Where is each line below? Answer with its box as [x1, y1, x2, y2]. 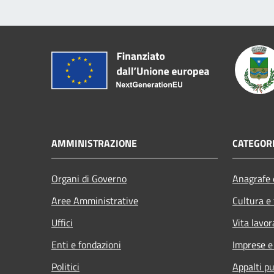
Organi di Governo [51, 171, 127, 186]
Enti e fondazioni [51, 237, 121, 252]
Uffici [51, 215, 73, 230]
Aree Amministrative [51, 193, 138, 208]
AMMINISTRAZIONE [51, 135, 137, 150]
